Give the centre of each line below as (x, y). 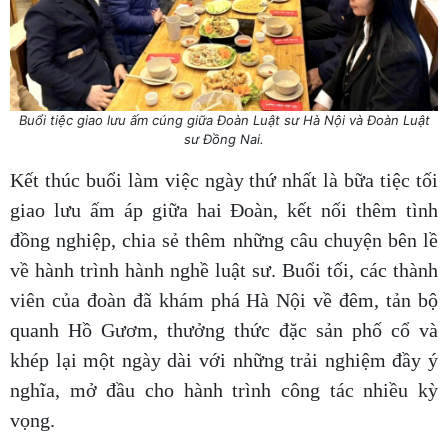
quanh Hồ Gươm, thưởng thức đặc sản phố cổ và (224, 330)
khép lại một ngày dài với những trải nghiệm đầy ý (224, 360)
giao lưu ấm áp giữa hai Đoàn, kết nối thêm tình (224, 210)
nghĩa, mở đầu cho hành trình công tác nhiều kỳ (224, 390)
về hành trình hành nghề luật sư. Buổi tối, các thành (224, 270)
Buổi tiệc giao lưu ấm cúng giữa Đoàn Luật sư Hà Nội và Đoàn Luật (224, 120)
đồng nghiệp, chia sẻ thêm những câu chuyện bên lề (224, 240)
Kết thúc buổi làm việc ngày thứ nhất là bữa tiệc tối (224, 180)
